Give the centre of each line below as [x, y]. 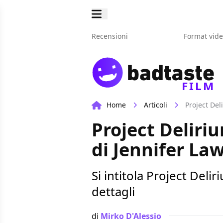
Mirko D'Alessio [131, 216]
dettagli [113, 192]
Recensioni [110, 36]
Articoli [156, 105]
